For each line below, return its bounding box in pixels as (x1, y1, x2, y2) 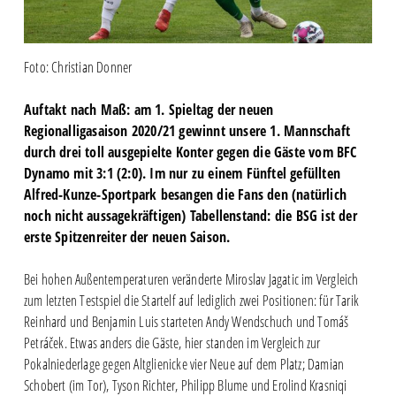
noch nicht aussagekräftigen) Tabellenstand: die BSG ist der (23, 205, 357, 225)
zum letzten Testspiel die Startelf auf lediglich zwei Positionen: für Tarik (23, 290, 359, 310)
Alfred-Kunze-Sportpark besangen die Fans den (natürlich (23, 184, 346, 204)
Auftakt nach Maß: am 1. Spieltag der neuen (23, 99, 274, 119)
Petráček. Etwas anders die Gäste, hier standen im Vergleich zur (23, 332, 321, 353)
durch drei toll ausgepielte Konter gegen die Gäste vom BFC (23, 141, 357, 162)
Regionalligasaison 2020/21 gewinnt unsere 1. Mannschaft (23, 120, 350, 141)
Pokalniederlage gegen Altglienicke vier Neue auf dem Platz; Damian (23, 354, 345, 374)
